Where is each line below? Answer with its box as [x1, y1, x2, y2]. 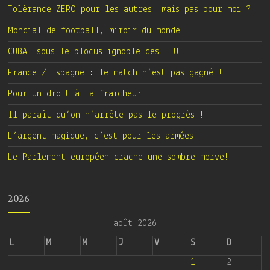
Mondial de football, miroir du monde [8, 25, 181, 36]
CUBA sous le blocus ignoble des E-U [8, 46, 179, 57]
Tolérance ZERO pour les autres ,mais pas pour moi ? [8, 4, 251, 14]
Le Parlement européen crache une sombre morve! [8, 152, 230, 162]
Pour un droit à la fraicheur [8, 89, 142, 99]
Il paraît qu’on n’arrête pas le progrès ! [8, 110, 205, 120]
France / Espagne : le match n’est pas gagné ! [8, 67, 224, 78]
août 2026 [113, 218, 157, 228]
